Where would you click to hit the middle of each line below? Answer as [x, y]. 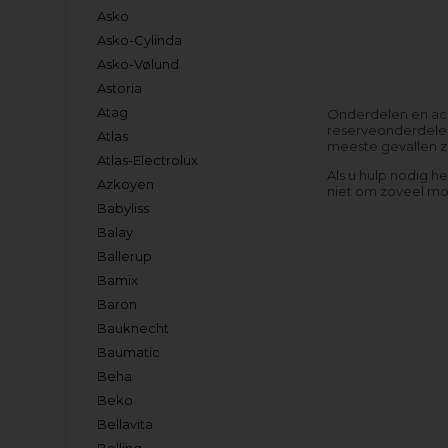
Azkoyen [126, 184]
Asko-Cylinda [140, 40]
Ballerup [125, 256]
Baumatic [129, 352]
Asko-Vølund [138, 64]
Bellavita [125, 424]
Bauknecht [133, 328]
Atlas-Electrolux [148, 160]
